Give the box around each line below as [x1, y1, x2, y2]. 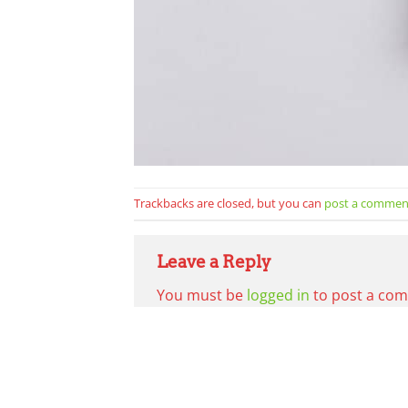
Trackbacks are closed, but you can [134, 194, 324, 211]
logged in [247, 285, 310, 306]
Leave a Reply [157, 250, 275, 272]
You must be [157, 285, 247, 306]
